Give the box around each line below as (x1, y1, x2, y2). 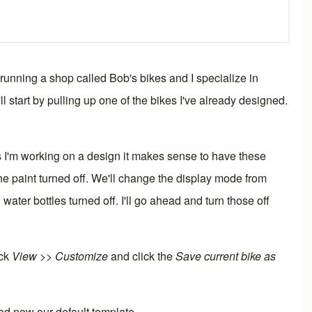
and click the (108, 247, 175, 264)
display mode (176, 169, 242, 186)
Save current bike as (175, 247, 276, 264)
